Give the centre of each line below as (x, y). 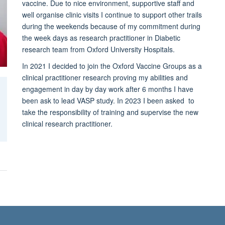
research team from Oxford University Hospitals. (98, 49)
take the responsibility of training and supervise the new (110, 112)
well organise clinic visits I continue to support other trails (112, 14)
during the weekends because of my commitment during (111, 26)
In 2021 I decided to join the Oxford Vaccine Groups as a (112, 66)
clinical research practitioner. (68, 123)
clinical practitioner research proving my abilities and (105, 77)
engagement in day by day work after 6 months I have (107, 89)
